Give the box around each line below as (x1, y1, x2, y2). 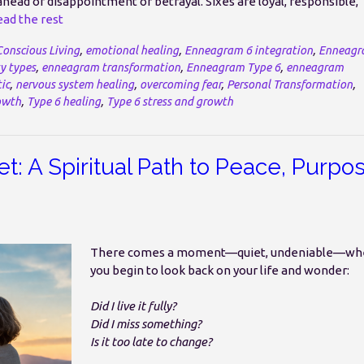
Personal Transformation (227, 78, 353, 92)
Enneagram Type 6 (186, 61, 280, 75)
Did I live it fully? (89, 299, 176, 314)
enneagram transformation (41, 61, 180, 75)
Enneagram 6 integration (184, 44, 313, 58)
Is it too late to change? (89, 335, 212, 349)
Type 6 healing (27, 95, 101, 109)
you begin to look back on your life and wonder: (89, 262, 349, 277)
